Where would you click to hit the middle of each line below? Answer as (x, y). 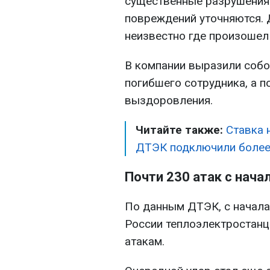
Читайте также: (181, 130)
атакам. (145, 242)
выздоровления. (169, 101)
